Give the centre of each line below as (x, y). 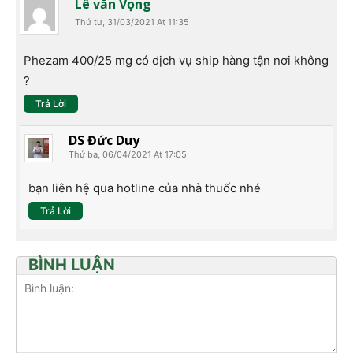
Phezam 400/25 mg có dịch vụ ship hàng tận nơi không (176, 60)
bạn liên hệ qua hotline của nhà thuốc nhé (145, 188)
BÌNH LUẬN (72, 264)
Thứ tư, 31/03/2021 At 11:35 (132, 22)
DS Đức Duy (104, 140)
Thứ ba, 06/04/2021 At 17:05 (128, 154)
